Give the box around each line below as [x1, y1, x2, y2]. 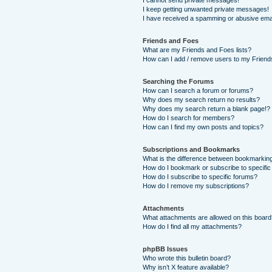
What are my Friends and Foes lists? [143, 46, 252, 53]
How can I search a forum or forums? [143, 87, 254, 94]
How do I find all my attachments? [143, 223, 242, 230]
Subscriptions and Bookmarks [143, 146, 240, 153]
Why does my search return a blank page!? [143, 105, 271, 112]
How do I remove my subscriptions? [143, 182, 250, 189]
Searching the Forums [143, 78, 214, 85]
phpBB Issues [143, 245, 188, 253]
